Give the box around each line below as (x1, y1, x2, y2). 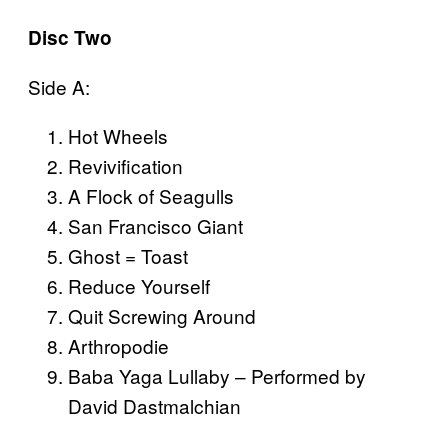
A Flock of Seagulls (68, 182, 234, 210)
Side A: (28, 73, 90, 101)
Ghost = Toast (68, 242, 188, 270)
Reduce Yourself (68, 272, 210, 300)
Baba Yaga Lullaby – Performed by (68, 362, 366, 390)
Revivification (68, 152, 183, 180)
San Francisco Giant (68, 212, 243, 240)
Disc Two (28, 24, 112, 52)
